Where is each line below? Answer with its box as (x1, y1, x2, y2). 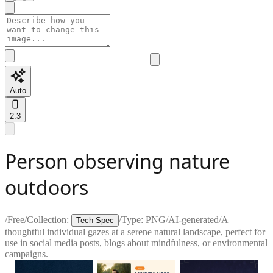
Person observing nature (5, 148, 230, 175)
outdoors (5, 174, 88, 201)
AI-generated (168, 214, 219, 225)
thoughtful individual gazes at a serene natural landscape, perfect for (5, 226, 265, 237)
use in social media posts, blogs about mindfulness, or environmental (5, 237, 268, 248)
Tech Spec (76, 215, 114, 225)
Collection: (27, 214, 69, 225)
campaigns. (5, 248, 48, 259)
